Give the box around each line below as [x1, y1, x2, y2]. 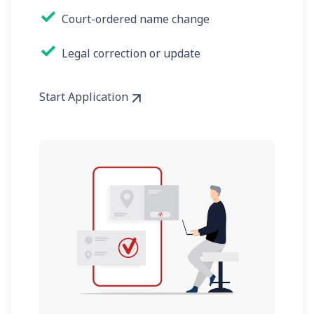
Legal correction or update [62, 46, 200, 62]
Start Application [39, 89, 128, 105]
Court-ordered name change [62, 11, 210, 27]
